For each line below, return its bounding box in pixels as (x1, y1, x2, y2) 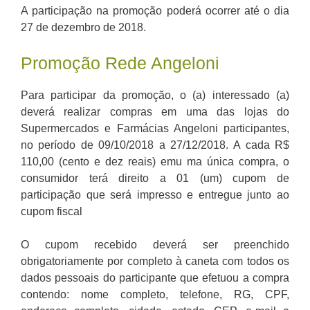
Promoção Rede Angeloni (21, 53, 219, 73)
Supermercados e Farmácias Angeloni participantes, (21, 122, 289, 135)
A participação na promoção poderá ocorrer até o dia (21, 5, 289, 17)
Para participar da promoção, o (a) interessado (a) (21, 89, 289, 102)
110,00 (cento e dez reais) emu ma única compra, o (21, 156, 289, 168)
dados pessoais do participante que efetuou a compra (21, 272, 289, 284)
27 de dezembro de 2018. (21, 21, 146, 34)
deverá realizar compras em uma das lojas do (21, 106, 289, 118)
